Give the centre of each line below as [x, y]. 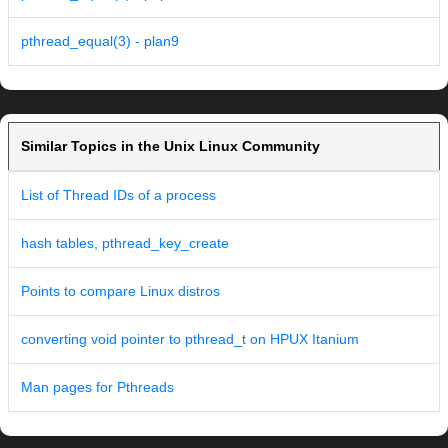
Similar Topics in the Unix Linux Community [170, 146]
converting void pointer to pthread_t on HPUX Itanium [190, 339]
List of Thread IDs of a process [118, 195]
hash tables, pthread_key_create [125, 243]
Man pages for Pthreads [97, 387]
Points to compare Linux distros [120, 291]
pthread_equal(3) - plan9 [100, 41]
